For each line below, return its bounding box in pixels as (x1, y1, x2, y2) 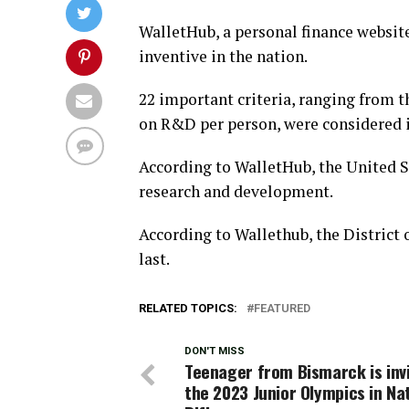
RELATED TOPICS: (139, 301, 237, 315)
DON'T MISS (184, 345, 245, 357)
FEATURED (254, 301, 310, 315)
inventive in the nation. (139, 46, 308, 67)
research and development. (139, 181, 333, 202)
